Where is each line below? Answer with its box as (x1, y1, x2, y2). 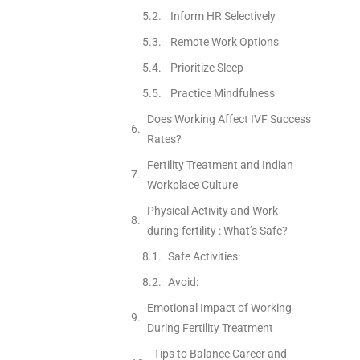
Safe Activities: (167, 249, 240, 263)
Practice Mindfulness (167, 86, 275, 100)
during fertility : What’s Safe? (146, 223, 288, 237)
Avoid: (167, 275, 198, 288)
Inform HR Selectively (167, 9, 276, 22)
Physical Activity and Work (146, 203, 278, 217)
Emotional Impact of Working (146, 301, 292, 314)
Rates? (146, 132, 182, 145)
